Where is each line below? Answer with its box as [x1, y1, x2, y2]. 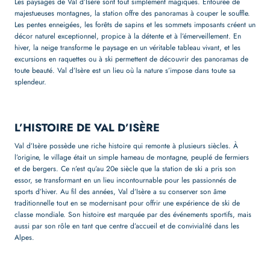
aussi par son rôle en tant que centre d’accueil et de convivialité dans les [14, 220, 239, 231]
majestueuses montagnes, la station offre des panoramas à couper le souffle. [14, 7, 250, 19]
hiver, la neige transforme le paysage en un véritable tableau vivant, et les [14, 42, 240, 53]
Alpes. [14, 231, 34, 243]
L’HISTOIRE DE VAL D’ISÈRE [14, 119, 160, 136]
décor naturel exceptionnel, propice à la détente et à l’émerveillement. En [14, 30, 241, 42]
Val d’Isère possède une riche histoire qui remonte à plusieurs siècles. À [14, 140, 238, 151]
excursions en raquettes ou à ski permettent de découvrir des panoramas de [14, 53, 248, 64]
